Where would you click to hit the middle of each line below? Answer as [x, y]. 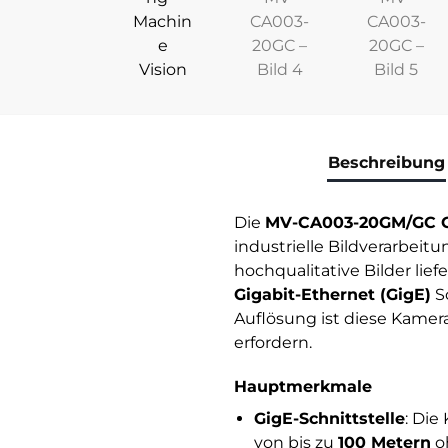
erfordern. [272, 342]
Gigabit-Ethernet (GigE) [332, 294]
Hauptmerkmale [302, 387]
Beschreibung [386, 162]
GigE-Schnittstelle [329, 419]
